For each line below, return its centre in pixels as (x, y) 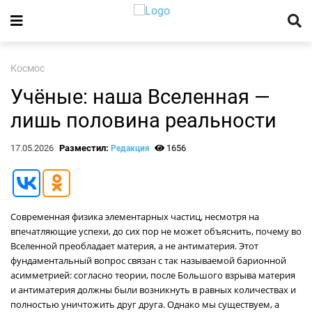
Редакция (130, 148)
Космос (28, 69)
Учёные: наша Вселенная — (140, 97)
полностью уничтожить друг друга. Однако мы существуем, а (145, 304)
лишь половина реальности (143, 120)
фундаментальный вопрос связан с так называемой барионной (148, 260)
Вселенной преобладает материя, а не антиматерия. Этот (134, 246)
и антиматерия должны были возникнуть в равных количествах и (153, 290)
